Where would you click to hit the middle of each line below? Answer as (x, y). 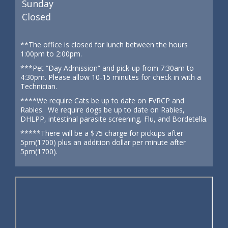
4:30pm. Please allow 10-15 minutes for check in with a (111, 77)
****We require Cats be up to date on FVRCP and (102, 101)
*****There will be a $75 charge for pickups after (102, 133)
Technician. (39, 86)
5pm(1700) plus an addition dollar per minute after (103, 142)
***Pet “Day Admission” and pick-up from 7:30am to (107, 68)
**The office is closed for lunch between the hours (104, 45)
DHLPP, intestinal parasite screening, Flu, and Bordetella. (114, 119)
